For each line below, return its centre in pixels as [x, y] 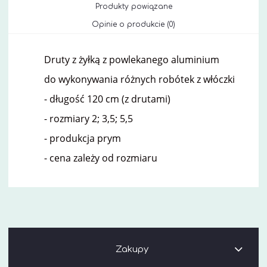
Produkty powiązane [133, 6]
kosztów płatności [210, 13]
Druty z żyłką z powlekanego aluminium [132, 59]
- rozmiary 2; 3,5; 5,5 [89, 118]
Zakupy [132, 249]
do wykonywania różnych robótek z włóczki [139, 79]
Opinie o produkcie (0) [133, 24]
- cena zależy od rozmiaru [101, 158]
